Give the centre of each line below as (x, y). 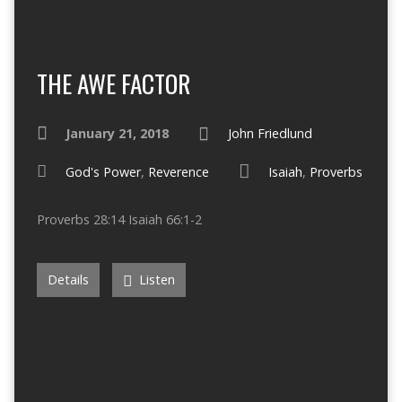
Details (68, 280)
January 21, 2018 (117, 133)
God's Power (103, 172)
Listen (155, 280)
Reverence (178, 172)
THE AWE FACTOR (113, 83)
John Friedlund (270, 133)
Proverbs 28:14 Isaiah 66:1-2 (119, 219)
